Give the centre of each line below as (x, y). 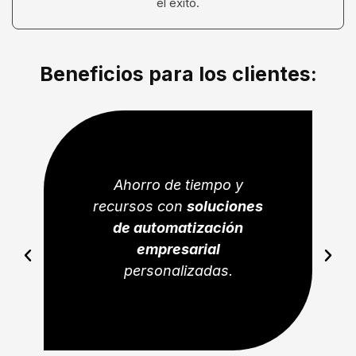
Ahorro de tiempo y (178, 184)
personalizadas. (178, 270)
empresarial (178, 249)
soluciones (225, 206)
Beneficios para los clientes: (178, 74)
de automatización (178, 227)
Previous (52, 257)
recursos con (140, 206)
